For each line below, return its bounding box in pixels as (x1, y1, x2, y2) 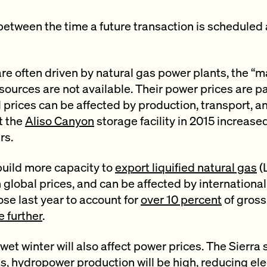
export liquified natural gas (115, 159, 257, 175)
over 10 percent (141, 191, 222, 207)
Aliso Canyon (25, 112, 94, 128)
